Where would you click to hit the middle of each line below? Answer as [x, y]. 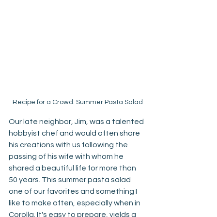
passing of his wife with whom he [67, 156]
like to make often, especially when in [75, 203]
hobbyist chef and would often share [75, 133]
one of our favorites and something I [74, 191]
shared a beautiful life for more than [73, 168]
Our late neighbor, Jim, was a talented [77, 122]
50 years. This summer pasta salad [70, 180]
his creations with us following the [69, 145]
